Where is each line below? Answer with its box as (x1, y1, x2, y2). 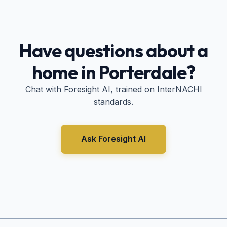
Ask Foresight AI (81, 134, 146, 144)
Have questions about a (19, 39, 208, 62)
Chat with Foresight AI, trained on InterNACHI (25, 84, 202, 95)
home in (32, 61, 99, 84)
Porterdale (98, 61, 186, 84)
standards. (94, 97, 133, 107)
